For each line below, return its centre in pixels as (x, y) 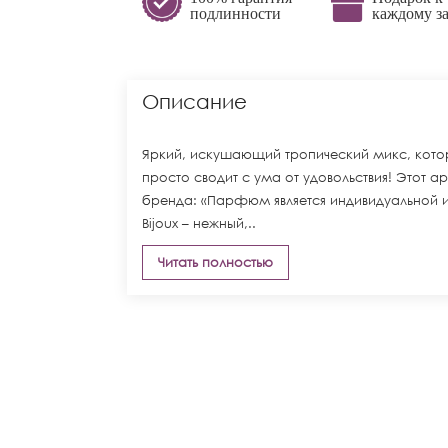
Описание (194, 101)
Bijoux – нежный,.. (199, 223)
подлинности (235, 13)
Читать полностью (215, 262)
